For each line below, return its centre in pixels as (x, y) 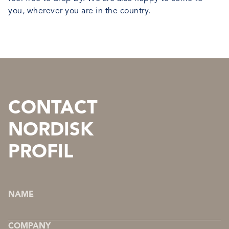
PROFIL (41, 153)
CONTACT (53, 109)
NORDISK (51, 131)
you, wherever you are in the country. (79, 11)
